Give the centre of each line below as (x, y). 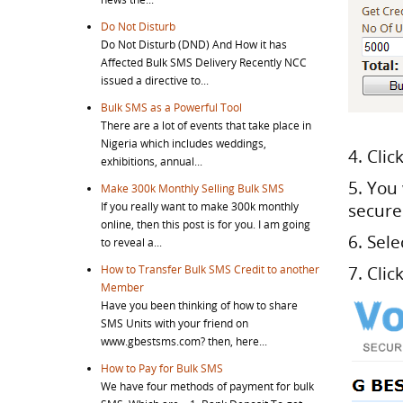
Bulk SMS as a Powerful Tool (171, 107)
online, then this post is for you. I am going (206, 224)
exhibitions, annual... (152, 161)
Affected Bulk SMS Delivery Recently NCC (204, 62)
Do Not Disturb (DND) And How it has (194, 44)
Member (122, 287)
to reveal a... (131, 242)
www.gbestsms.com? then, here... (184, 341)
